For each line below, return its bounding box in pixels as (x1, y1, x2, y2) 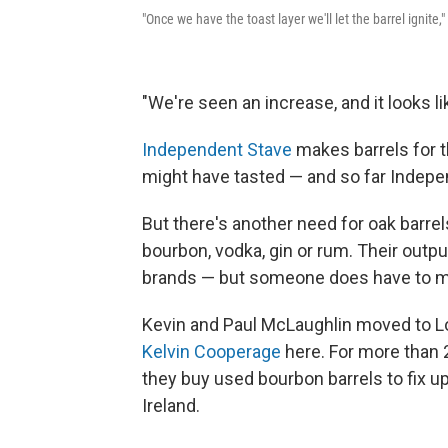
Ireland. (142, 395, 200, 417)
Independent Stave (142, 139, 292, 161)
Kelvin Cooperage (142, 341, 281, 363)
